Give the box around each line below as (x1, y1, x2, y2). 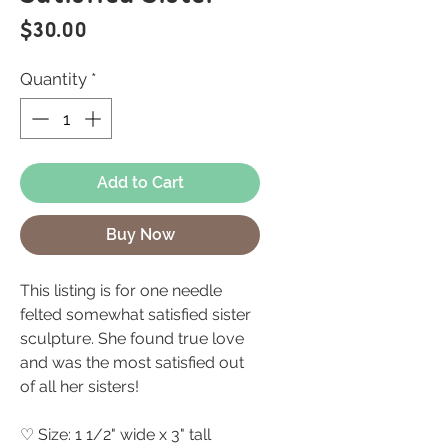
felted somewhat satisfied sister (20, 305, 251, 325)
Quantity (20, 68, 87, 89)
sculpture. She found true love (20, 329, 244, 349)
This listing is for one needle (20, 281, 222, 301)
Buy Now (105, 225, 175, 245)
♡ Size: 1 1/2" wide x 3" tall (20, 425, 211, 445)
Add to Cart (96, 173, 184, 193)
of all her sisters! (20, 377, 143, 397)
